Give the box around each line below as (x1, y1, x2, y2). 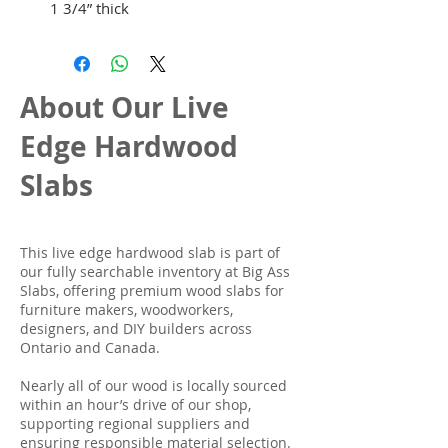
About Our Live (20, 87, 229, 127)
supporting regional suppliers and (20, 413, 250, 433)
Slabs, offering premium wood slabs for (20, 280, 284, 300)
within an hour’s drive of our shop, (20, 394, 251, 414)
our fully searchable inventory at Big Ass (20, 261, 290, 281)
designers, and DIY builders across (20, 318, 252, 338)
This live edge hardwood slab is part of (20, 242, 280, 262)
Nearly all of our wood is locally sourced (20, 375, 287, 395)
